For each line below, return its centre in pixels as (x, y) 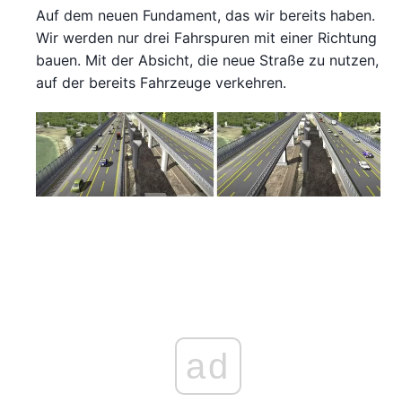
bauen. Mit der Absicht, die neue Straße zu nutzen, (207, 61)
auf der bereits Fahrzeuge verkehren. (161, 83)
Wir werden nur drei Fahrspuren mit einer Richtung (206, 38)
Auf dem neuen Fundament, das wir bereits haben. (205, 16)
